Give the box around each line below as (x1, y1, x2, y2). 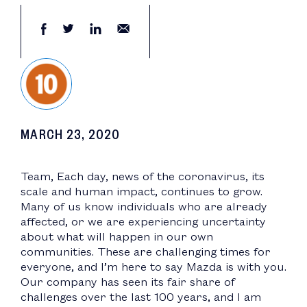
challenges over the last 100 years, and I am (21, 288, 261, 305)
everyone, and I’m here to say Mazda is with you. (21, 258, 286, 275)
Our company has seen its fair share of (21, 273, 235, 290)
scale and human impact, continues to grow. (21, 183, 262, 199)
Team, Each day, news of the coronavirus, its (21, 168, 265, 184)
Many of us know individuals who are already (21, 198, 267, 214)
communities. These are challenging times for (21, 243, 271, 260)
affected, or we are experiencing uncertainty (21, 213, 266, 230)
